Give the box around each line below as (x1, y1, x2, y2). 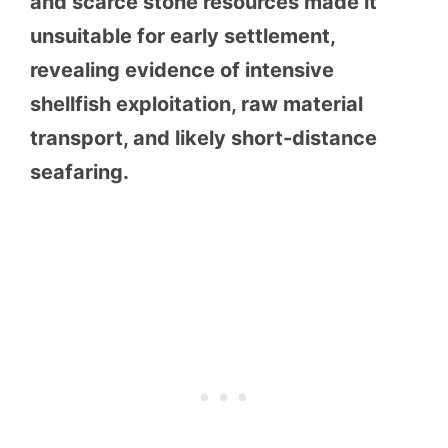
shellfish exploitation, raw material (30, 92, 363, 117)
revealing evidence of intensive (30, 58, 334, 83)
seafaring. (30, 160, 129, 185)
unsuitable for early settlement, (30, 24, 335, 49)
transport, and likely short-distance (30, 126, 377, 151)
